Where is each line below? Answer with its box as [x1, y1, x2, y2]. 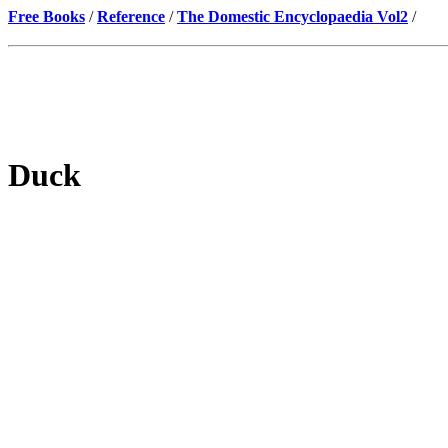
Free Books [8, 8, 85, 25]
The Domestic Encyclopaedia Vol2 [177, 8, 408, 25]
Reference [97, 8, 165, 25]
